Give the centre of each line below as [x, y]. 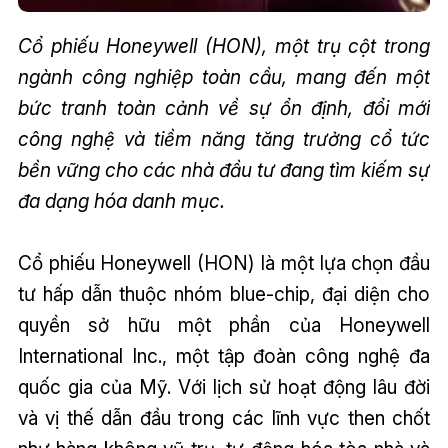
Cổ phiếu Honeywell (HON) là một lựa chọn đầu [224, 262]
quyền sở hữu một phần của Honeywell [224, 324]
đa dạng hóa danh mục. [121, 200]
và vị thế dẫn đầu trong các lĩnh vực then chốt [224, 417]
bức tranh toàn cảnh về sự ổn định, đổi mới [224, 107]
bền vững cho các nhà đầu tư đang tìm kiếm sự [224, 169]
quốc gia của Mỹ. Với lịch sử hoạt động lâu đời [224, 386]
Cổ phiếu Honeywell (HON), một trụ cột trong [224, 45]
